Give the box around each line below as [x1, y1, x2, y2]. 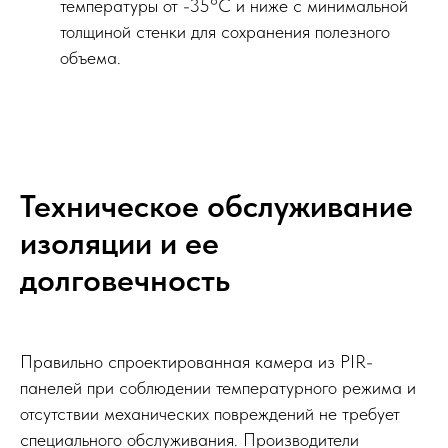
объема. [60, 46, 121, 68]
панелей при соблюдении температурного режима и [20, 376, 416, 398]
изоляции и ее [20, 223, 219, 262]
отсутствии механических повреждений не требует [20, 402, 400, 424]
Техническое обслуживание [20, 186, 413, 225]
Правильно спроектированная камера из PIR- [20, 350, 373, 372]
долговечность [20, 260, 230, 299]
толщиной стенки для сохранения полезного [60, 20, 390, 42]
